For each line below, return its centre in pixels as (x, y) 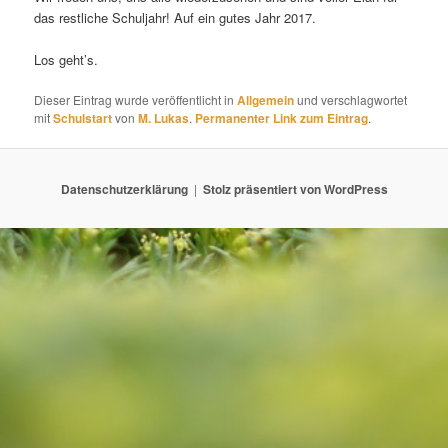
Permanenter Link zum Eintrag (282, 118)
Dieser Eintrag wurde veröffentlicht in (136, 100)
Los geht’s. (66, 59)
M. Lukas (164, 118)
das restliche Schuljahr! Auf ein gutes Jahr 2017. (175, 17)
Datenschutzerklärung (124, 188)
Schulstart (83, 118)
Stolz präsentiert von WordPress (295, 188)
